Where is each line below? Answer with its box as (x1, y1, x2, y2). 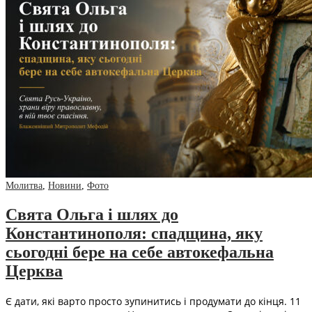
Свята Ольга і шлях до (6, 205, 178, 224)
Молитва (6, 180, 42, 192)
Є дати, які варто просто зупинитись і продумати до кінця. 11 (6, 295, 301, 309)
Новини (48, 180, 81, 192)
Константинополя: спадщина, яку (6, 224, 263, 243)
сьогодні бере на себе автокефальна (6, 243, 274, 262)
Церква (6, 262, 63, 281)
